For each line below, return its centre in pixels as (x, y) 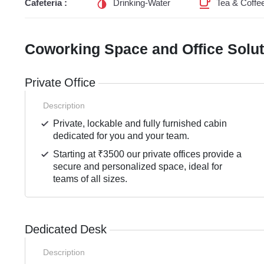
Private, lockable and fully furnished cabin (140, 124)
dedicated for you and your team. (121, 136)
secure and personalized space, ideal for (138, 167)
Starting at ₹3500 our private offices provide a (148, 154)
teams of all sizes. (90, 179)
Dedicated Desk (66, 230)
